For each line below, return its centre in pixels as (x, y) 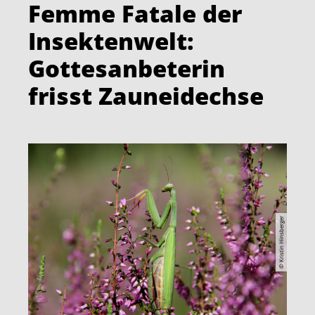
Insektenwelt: (111, 40)
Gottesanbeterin (127, 68)
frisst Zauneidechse (146, 95)
